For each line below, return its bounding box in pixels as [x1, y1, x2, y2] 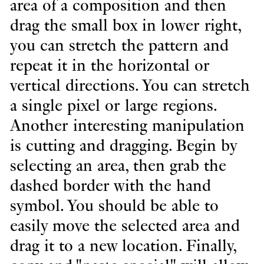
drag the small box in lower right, [9, 16, 241, 35]
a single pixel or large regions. [9, 97, 216, 115]
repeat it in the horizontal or [9, 57, 210, 75]
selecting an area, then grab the [9, 157, 226, 175]
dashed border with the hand [9, 177, 211, 195]
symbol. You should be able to [9, 197, 219, 215]
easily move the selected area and [9, 217, 240, 235]
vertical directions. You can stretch [9, 77, 250, 95]
